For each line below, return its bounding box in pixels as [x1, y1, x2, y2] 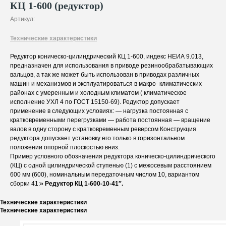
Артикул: [10, 16, 35, 23]
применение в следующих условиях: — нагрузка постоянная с [10, 107, 188, 115]
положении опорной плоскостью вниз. [10, 144, 120, 151]
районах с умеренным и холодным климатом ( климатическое [10, 89, 187, 96]
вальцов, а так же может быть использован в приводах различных [10, 71, 199, 78]
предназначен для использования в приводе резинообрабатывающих [10, 62, 213, 69]
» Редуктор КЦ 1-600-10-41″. [40, 180, 123, 187]
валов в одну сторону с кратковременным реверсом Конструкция [10, 126, 196, 133]
